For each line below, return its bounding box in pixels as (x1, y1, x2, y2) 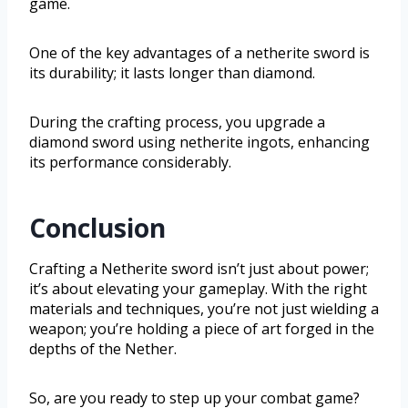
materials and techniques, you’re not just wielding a (29, 298, 379, 319)
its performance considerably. (29, 151, 231, 172)
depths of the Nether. (29, 338, 177, 359)
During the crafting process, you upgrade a (29, 111, 325, 132)
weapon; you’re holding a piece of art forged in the (29, 318, 374, 339)
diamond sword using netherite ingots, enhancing (29, 131, 370, 152)
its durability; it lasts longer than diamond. (29, 62, 315, 83)
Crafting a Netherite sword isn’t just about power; (29, 258, 369, 279)
